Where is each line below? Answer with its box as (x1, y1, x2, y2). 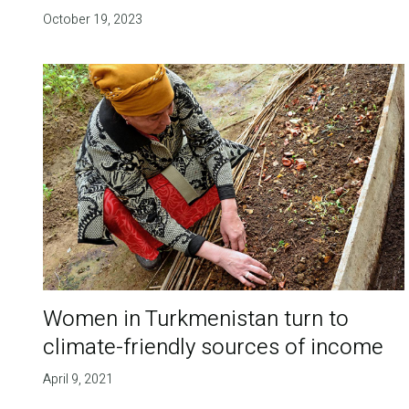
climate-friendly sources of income (42, 331, 383, 364)
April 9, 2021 (42, 370, 113, 390)
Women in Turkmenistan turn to (42, 303, 349, 336)
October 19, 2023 (42, 10, 142, 30)
